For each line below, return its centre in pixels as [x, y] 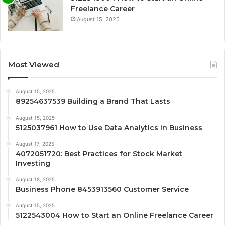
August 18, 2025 [35, 179]
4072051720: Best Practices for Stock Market [99, 153]
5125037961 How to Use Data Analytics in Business [109, 127]
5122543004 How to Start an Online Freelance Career [115, 215]
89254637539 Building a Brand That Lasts [93, 101]
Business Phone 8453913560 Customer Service [102, 189]
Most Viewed [34, 64]
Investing [33, 163]
